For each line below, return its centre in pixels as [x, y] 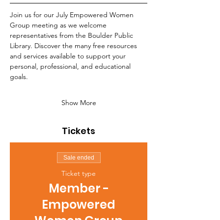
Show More [79, 103]
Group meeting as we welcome [59, 25]
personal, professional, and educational [71, 66]
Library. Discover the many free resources [74, 46]
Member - [79, 188]
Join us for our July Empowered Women [73, 15]
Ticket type [79, 173]
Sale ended [79, 158]
